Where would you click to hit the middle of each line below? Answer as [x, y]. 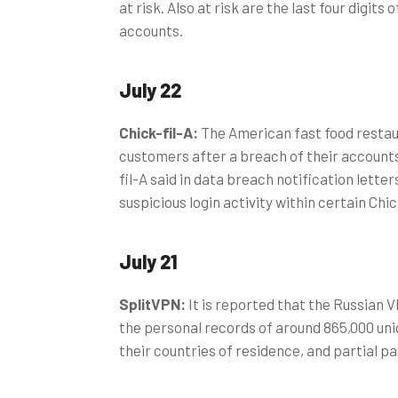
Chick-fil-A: [160, 132]
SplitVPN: [154, 303]
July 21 [148, 261]
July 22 [150, 89]
